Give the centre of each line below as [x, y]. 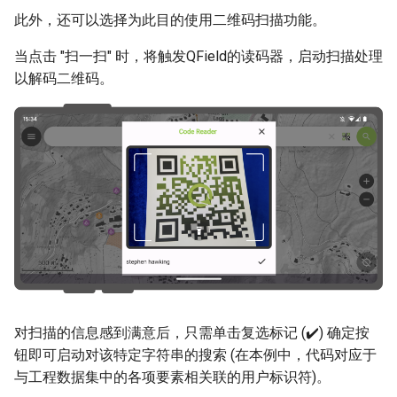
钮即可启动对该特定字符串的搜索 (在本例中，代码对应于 [195, 355]
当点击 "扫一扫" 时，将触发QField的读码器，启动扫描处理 [198, 57]
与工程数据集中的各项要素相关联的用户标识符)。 [172, 378]
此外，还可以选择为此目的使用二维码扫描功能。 [170, 20]
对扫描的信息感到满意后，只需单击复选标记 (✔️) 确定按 [192, 333]
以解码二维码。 [64, 79]
